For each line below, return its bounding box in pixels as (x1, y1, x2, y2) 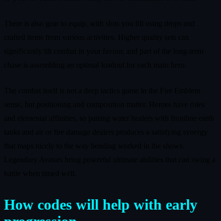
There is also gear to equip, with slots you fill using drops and (4, 19, 195, 28)
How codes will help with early (4, 196, 197, 213)
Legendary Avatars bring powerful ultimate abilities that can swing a (4, 155, 216, 164)
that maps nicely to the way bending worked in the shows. (4, 141, 184, 150)
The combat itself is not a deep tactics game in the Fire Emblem (4, 86, 200, 95)
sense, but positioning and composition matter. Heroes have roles (4, 100, 205, 109)
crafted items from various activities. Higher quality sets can (4, 33, 189, 41)
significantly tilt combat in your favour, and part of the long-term (4, 46, 203, 55)
